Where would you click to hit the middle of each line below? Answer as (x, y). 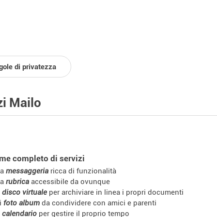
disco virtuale (24, 192)
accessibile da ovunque (70, 181)
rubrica (17, 181)
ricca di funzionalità (82, 171)
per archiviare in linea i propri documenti (115, 192)
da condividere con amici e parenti (98, 203)
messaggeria (27, 171)
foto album (22, 203)
